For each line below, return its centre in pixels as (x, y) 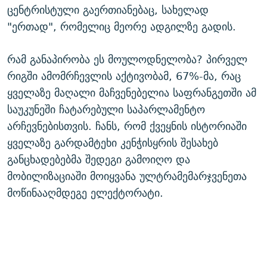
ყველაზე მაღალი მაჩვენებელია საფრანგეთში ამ (132, 93)
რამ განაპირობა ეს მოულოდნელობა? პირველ (127, 60)
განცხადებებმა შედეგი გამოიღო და (99, 160)
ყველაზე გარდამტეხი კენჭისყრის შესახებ (113, 143)
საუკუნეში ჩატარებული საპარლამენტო (106, 110)
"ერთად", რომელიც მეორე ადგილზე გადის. (122, 27)
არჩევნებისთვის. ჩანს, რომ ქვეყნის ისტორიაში (127, 126)
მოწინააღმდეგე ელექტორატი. (85, 193)
